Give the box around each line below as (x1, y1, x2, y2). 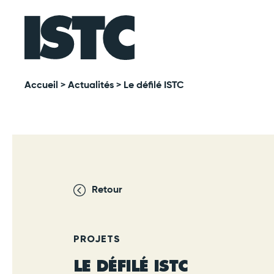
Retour (92, 185, 122, 195)
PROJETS (73, 233, 120, 245)
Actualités (68, 81, 114, 91)
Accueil (24, 81, 58, 91)
